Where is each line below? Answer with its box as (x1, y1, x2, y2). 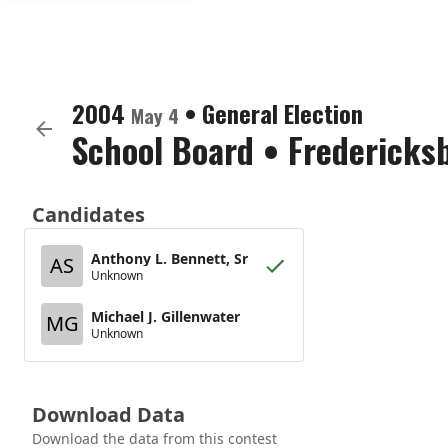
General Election (202, 95, 363, 131)
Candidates (32, 201, 145, 228)
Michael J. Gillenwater (91, 306, 240, 326)
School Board (72, 124, 254, 175)
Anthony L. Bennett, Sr (91, 248, 248, 268)
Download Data (32, 401, 185, 428)
